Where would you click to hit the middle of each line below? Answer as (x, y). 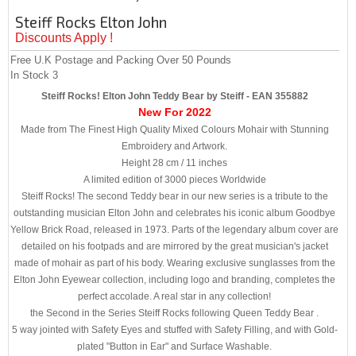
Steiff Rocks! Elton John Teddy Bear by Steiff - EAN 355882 (174, 96)
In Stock (30, 75)
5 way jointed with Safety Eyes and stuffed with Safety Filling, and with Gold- (174, 329)
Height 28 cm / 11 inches (175, 163)
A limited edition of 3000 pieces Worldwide (174, 179)
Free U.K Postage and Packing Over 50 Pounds (121, 60)
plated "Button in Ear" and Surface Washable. (175, 346)
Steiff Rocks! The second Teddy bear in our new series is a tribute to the (174, 196)
